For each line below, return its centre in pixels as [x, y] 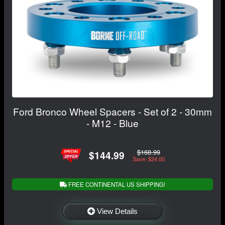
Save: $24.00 [148, 159]
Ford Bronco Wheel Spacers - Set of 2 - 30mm [113, 111]
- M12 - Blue [113, 123]
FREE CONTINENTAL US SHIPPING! [116, 184]
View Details [117, 211]
